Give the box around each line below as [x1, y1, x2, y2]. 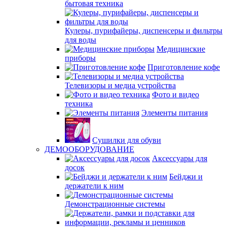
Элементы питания [141, 108, 208, 117]
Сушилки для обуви [92, 136, 161, 144]
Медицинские [157, 45, 205, 53]
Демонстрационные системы [65, 200, 165, 208]
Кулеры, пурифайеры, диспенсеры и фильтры [65, 26, 222, 35]
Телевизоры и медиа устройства [65, 81, 176, 90]
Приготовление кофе [147, 63, 220, 71]
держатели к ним [65, 181, 124, 190]
